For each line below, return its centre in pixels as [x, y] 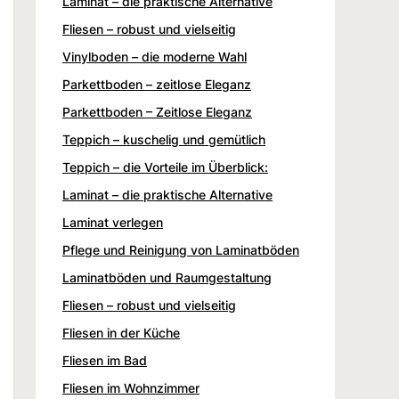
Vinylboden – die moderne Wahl [155, 56]
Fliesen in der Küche [121, 332]
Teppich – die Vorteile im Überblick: [165, 167]
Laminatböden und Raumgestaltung [167, 277]
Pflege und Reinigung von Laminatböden [181, 249]
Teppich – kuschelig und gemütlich [164, 139]
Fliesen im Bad [105, 360]
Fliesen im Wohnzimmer [131, 387]
